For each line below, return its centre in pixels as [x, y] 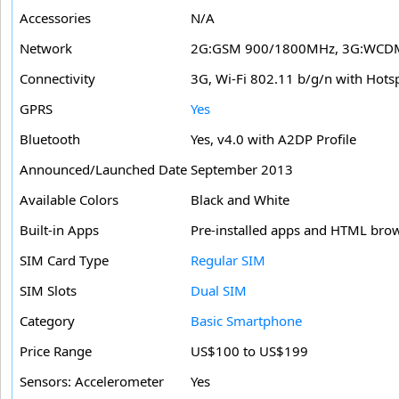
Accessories [55, 18]
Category [47, 321]
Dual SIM [219, 291]
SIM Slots [48, 291]
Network [46, 49]
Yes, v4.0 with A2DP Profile [273, 139]
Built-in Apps [59, 230]
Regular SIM [228, 261]
